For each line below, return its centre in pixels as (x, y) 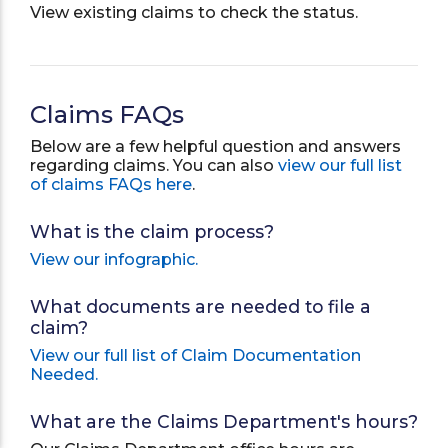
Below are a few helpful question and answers (215, 146)
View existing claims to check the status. (194, 12)
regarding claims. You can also (154, 165)
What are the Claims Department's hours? (224, 421)
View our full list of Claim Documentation (195, 355)
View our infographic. (114, 259)
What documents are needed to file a (200, 306)
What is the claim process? (152, 231)
